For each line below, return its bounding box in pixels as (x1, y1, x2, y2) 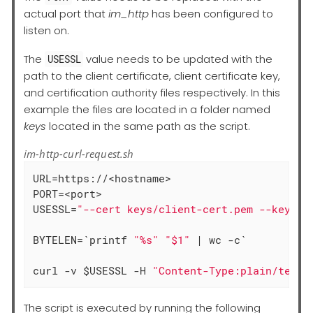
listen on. (24, 22, 69, 38)
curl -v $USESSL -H (33, 263, 153, 278)
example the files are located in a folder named (24, 101, 270, 117)
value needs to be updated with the (83, 51, 273, 66)
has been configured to (149, 6, 273, 21)
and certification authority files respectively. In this (24, 85, 280, 100)
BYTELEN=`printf (33, 233, 134, 247)
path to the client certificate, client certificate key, (24, 68, 280, 83)
